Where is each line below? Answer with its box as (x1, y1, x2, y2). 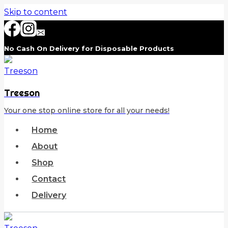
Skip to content (4, 7, 67, 17)
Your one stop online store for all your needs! (4, 106, 169, 115)
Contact (32, 174, 66, 184)
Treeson (4, 87, 40, 99)
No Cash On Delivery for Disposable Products (4, 44, 174, 52)
